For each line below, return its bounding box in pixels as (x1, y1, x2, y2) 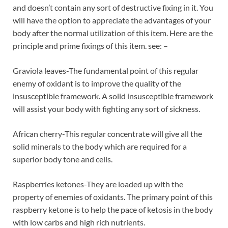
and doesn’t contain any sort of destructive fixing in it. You (13, 3, 213, 13)
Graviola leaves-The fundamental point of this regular (13, 66, 198, 76)
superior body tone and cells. (13, 154, 112, 164)
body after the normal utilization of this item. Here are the (13, 28, 213, 38)
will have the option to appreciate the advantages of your (13, 15, 211, 25)
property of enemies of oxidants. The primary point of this (13, 192, 213, 202)
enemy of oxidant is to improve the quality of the (13, 78, 181, 89)
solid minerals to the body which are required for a (13, 141, 187, 152)
